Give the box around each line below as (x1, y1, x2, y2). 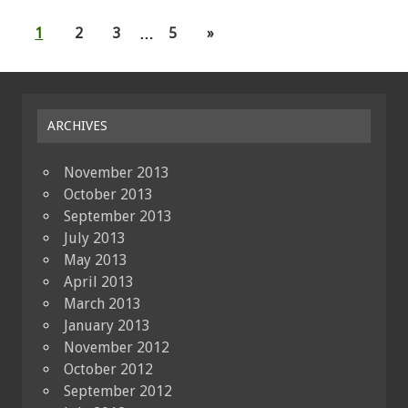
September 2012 (64, 382, 172, 401)
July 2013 (64, 229, 126, 248)
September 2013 (64, 208, 172, 226)
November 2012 (64, 339, 169, 357)
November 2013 (64, 164, 169, 182)
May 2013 (64, 251, 127, 270)
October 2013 (64, 186, 153, 204)
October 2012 (64, 361, 153, 379)
